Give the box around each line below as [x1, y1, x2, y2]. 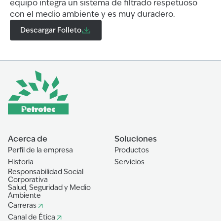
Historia [8, 157, 34, 166]
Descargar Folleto [20, 26, 81, 35]
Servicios [114, 157, 145, 166]
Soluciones [114, 134, 157, 144]
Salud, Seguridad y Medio [8, 183, 91, 192]
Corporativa [8, 175, 48, 184]
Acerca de [8, 134, 47, 144]
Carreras [8, 201, 37, 210]
